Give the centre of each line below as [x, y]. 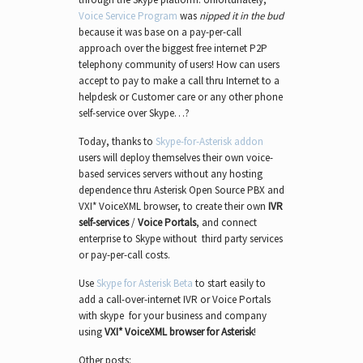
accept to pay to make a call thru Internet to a [179, 81]
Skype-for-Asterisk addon [209, 142]
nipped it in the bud [241, 16]
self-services [103, 223]
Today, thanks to [117, 142]
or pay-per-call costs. [124, 255]
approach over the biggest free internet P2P [173, 49]
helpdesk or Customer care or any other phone [180, 97]
